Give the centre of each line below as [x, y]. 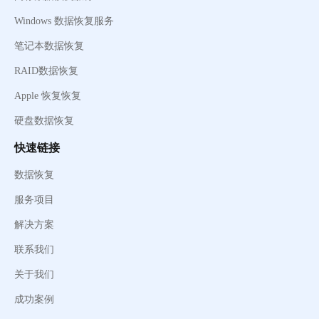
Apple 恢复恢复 [48, 96]
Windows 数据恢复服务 [64, 21]
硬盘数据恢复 [44, 121]
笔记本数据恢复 [49, 46]
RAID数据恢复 [46, 71]
